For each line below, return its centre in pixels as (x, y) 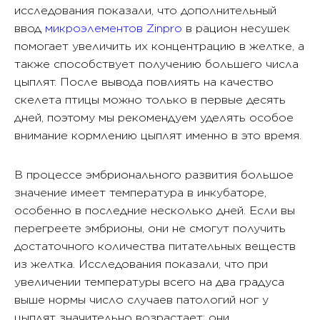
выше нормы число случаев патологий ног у (141, 300)
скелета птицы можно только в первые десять (150, 100)
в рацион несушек (236, 28)
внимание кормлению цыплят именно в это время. (158, 135)
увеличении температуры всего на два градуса (149, 282)
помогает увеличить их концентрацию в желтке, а (159, 46)
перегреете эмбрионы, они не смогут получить (150, 228)
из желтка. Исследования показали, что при (141, 264)
